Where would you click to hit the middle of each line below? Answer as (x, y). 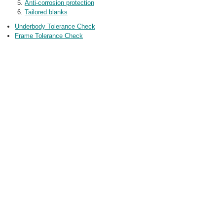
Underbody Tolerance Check (55, 26)
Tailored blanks (46, 12)
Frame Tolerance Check (49, 36)
